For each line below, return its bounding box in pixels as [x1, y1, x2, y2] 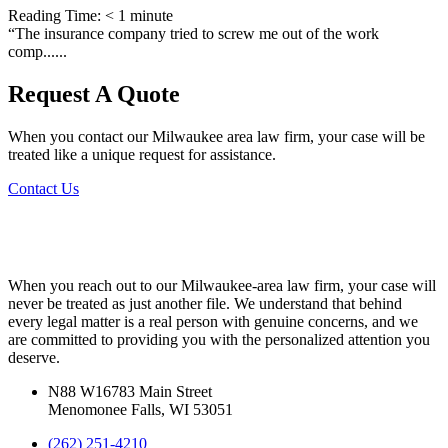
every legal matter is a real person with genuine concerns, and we [8, 312, 418, 330]
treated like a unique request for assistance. [8, 145, 276, 163]
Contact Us [8, 179, 79, 197]
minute [130, 6, 173, 24]
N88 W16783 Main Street [48, 382, 212, 400]
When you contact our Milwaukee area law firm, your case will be [8, 127, 425, 145]
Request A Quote [8, 80, 180, 107]
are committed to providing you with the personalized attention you [8, 330, 430, 348]
